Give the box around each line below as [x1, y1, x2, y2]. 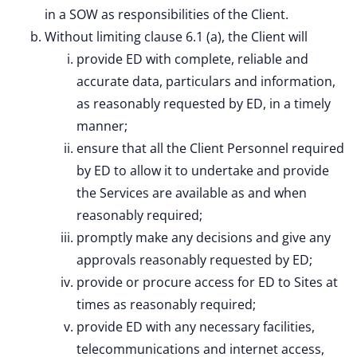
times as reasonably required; [76, 296, 256, 313]
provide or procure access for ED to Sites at [76, 273, 338, 291]
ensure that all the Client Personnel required [76, 139, 344, 157]
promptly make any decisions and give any [76, 229, 331, 246]
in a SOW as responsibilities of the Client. [45, 6, 288, 23]
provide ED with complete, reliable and [76, 50, 308, 68]
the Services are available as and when [76, 184, 307, 202]
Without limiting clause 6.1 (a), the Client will [45, 28, 308, 45]
